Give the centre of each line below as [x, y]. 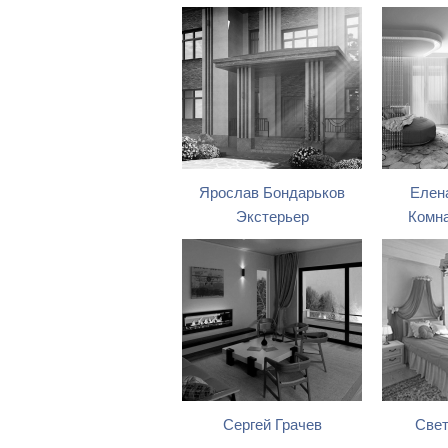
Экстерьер [272, 217]
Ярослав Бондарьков [272, 193]
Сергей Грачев [272, 425]
